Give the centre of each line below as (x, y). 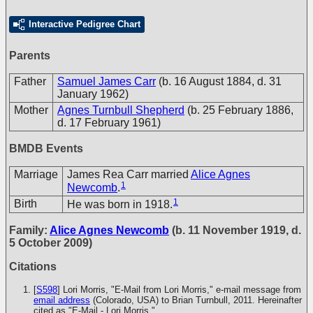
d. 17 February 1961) (109, 123)
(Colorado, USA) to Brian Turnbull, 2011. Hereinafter (196, 300)
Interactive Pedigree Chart (85, 24)
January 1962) (93, 94)
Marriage (36, 174)
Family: (29, 230)
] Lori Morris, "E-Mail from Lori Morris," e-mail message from (179, 290)
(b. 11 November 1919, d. (235, 230)
